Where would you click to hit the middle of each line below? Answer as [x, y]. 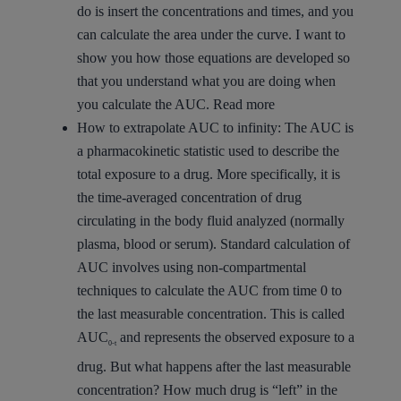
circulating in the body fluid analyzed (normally [210, 220]
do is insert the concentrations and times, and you [215, 11]
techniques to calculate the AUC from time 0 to [209, 290]
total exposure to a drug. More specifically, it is [208, 174]
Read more [243, 104]
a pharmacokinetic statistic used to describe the [208, 150]
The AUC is [317, 127]
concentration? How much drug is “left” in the [207, 389]
